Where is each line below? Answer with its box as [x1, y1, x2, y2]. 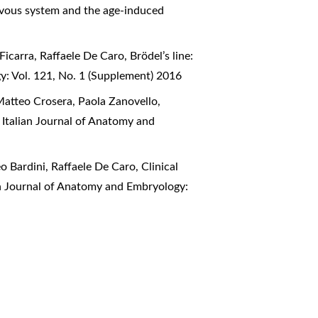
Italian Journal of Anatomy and [2, 116, 155, 128]
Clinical [141, 161, 179, 173]
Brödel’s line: [130, 50, 194, 62]
